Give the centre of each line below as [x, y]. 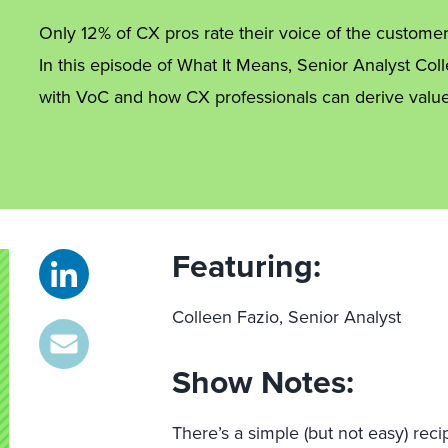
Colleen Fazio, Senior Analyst [287, 317]
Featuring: [247, 266]
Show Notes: [263, 382]
